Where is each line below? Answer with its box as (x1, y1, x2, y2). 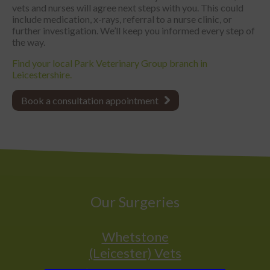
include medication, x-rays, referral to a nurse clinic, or (12, 13, 232, 25)
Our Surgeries (90, 193, 180, 211)
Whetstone (101, 228, 169, 245)
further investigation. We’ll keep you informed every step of (12, 25, 255, 37)
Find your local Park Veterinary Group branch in (12, 57, 207, 69)
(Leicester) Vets (89, 245, 181, 262)
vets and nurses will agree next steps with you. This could (12, 2, 243, 14)
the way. (12, 36, 45, 48)
